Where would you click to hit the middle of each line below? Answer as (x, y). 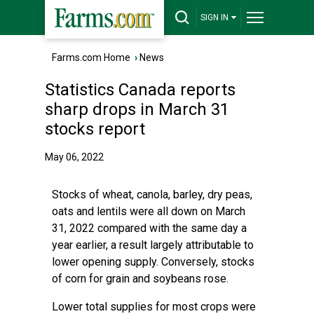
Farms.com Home (91, 57)
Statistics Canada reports (140, 90)
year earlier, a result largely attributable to (153, 245)
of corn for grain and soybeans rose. (140, 279)
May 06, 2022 (74, 157)
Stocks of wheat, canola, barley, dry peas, (152, 194)
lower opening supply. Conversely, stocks (153, 262)
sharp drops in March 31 (137, 109)
